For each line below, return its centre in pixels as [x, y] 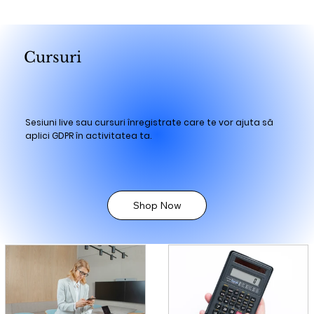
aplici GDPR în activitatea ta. [88, 135]
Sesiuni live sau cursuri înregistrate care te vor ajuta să [149, 122]
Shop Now [157, 205]
